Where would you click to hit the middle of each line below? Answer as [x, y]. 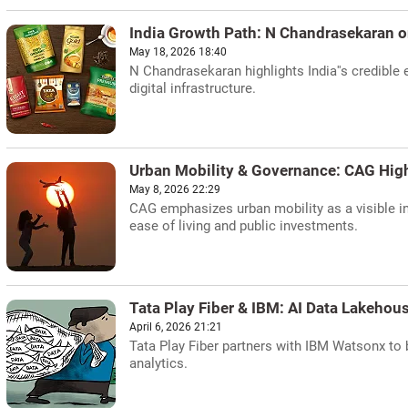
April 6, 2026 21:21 [176, 327]
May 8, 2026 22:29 [175, 189]
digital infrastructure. [193, 88]
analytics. [158, 363]
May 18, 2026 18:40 [178, 52]
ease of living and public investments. [244, 226]
